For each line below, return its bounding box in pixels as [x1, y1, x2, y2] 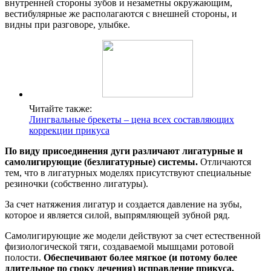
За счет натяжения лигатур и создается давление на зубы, [5, 198, 242, 209]
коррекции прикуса [29, 125, 109, 135]
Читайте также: [29, 103, 92, 114]
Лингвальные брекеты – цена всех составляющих [29, 114, 234, 125]
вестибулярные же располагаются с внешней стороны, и [5, 8, 237, 19]
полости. [5, 252, 44, 263]
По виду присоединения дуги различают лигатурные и [5, 145, 243, 156]
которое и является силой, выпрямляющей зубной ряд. [5, 209, 230, 220]
